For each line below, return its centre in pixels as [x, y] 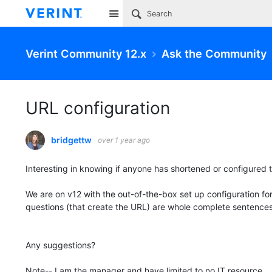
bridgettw [71, 140]
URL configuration [98, 108]
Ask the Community [214, 53]
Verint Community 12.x [86, 53]
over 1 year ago [124, 140]
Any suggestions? [62, 245]
